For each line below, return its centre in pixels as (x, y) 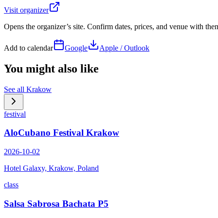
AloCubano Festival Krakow (62, 133)
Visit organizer (26, 10)
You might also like (51, 68)
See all (15, 89)
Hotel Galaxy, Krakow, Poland (51, 168)
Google (76, 48)
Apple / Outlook (124, 48)
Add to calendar (28, 48)
